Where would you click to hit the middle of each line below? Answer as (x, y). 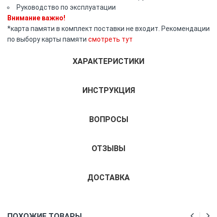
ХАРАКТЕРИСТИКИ (108, 61)
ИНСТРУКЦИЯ (108, 90)
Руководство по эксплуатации (66, 7)
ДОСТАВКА (108, 177)
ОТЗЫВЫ (108, 148)
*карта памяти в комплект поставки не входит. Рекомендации (108, 28)
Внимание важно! (36, 18)
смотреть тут (110, 39)
